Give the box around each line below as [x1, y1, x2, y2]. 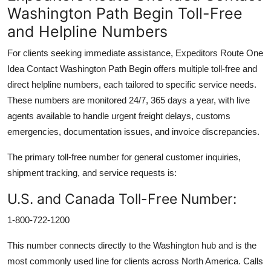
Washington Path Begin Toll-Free [7, 4, 243, 22]
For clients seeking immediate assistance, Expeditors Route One [7, 47, 263, 58]
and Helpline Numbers [7, 22, 168, 41]
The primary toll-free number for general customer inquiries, [7, 151, 241, 162]
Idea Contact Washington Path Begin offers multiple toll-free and [7, 63, 257, 74]
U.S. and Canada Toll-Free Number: [7, 189, 237, 207]
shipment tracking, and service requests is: [7, 167, 177, 178]
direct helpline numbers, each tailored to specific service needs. [7, 79, 256, 90]
